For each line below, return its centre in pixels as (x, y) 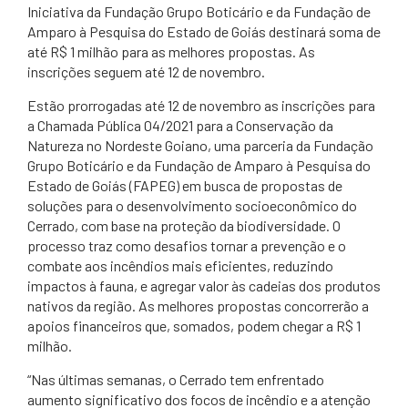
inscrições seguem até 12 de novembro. (146, 71)
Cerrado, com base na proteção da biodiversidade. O (184, 225)
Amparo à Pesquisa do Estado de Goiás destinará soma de (204, 31)
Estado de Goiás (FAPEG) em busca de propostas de (185, 185)
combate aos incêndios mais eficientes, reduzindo (180, 265)
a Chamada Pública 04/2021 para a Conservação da (180, 125)
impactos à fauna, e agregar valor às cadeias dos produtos (204, 286)
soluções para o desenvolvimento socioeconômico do (192, 205)
